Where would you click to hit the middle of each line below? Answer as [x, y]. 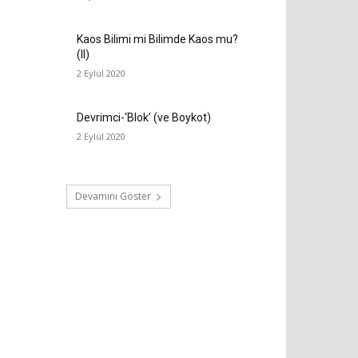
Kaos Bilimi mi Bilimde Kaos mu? [158, 39]
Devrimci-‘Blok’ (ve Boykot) [144, 117]
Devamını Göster [113, 196]
